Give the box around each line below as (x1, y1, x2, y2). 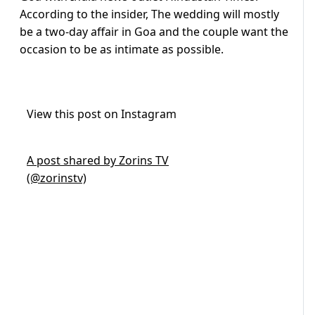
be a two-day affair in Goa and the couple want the (20, 24, 288, 40)
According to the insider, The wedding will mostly (20, 6, 279, 22)
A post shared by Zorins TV (27, 153, 169, 169)
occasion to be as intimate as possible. (20, 41, 224, 58)
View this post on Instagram (27, 106, 176, 122)
